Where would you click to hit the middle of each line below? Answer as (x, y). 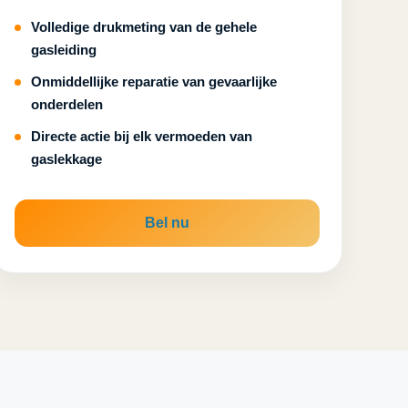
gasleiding (63, 50)
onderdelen (66, 104)
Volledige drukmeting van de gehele (143, 27)
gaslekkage (66, 159)
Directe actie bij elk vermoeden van (141, 136)
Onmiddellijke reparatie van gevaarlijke (153, 82)
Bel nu (167, 223)
